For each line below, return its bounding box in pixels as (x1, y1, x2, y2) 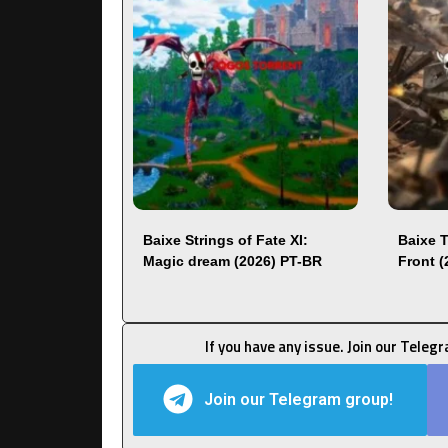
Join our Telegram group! (204, 389, 397, 409)
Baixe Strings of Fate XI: (143, 231, 308, 248)
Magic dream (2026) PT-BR (143, 252, 322, 269)
